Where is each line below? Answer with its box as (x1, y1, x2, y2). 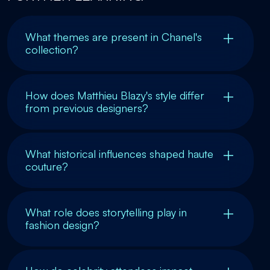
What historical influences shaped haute (25, 147, 213, 160)
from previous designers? (25, 101, 148, 115)
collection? (25, 43, 78, 56)
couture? (25, 160, 68, 173)
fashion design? (25, 218, 99, 231)
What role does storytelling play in (25, 206, 187, 219)
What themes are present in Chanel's (25, 30, 202, 43)
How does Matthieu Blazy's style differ (25, 89, 204, 102)
